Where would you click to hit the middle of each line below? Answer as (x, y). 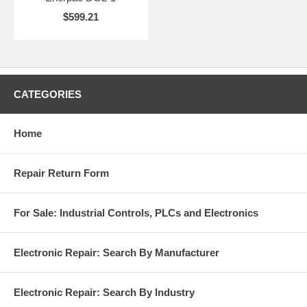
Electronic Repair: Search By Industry (104, 293)
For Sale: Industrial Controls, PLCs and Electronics (136, 213)
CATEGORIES (48, 95)
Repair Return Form (61, 173)
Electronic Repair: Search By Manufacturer (116, 253)
